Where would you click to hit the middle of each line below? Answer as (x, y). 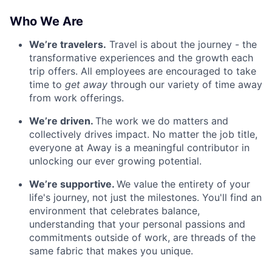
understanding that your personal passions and (137, 224)
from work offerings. (76, 97)
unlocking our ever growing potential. (115, 161)
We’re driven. (62, 121)
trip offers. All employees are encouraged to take (143, 71)
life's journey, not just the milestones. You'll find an (145, 197)
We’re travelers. (68, 44)
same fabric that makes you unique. (111, 250)
